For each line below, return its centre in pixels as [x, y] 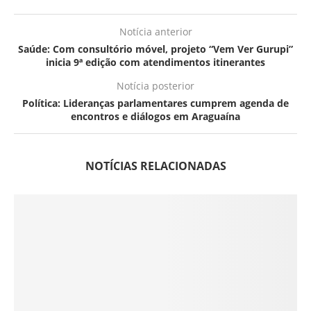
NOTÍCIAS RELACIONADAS [155, 166]
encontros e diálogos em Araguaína [155, 117]
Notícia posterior [155, 86]
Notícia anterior [155, 32]
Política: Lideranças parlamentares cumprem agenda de [155, 103]
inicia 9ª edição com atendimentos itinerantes [155, 62]
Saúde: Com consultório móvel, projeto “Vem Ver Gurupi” [155, 49]
